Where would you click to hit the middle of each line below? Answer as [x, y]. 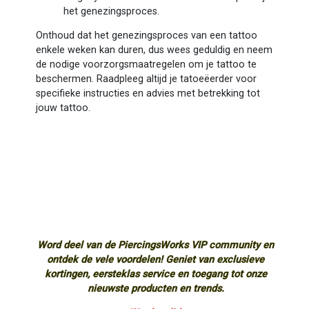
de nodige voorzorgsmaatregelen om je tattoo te [146, 64]
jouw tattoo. [63, 108]
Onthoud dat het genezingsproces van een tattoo [146, 35]
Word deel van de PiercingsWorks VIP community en [156, 246]
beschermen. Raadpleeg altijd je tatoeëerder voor [146, 79]
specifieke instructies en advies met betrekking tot [148, 93]
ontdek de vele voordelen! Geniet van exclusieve [156, 260]
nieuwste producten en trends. [156, 289]
